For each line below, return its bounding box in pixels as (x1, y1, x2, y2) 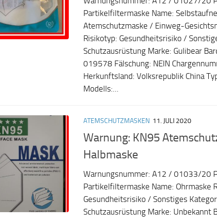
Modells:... (83, 84, 119, 94)
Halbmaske (83, 147, 138, 161)
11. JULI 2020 (153, 117, 191, 125)
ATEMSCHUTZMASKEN (83, 117, 150, 125)
